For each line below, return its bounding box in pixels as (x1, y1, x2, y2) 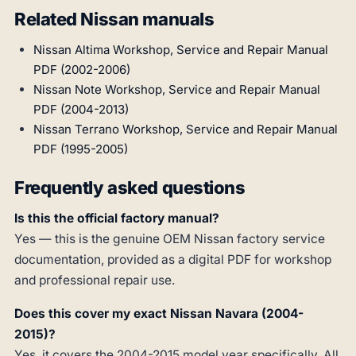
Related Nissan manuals (14, 9, 215, 30)
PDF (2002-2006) (33, 62, 130, 78)
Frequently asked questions (14, 177, 246, 199)
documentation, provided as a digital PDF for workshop (14, 252, 331, 268)
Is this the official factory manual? (14, 211, 219, 226)
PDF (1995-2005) (33, 141, 128, 157)
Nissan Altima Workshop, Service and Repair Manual (33, 42, 328, 58)
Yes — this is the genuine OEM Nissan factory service (14, 231, 325, 247)
